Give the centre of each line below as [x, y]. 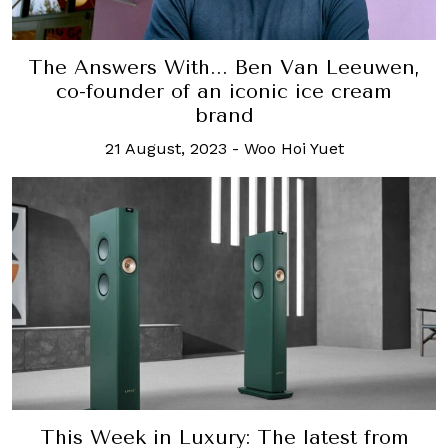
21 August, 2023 [165, 148]
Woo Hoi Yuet [293, 148]
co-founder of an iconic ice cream [224, 91]
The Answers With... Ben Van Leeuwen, [224, 67]
